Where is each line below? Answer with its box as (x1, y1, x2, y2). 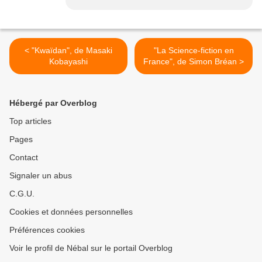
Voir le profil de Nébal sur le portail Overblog (9, 243, 173, 253)
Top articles (9, 116, 51, 126)
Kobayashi (49, 57, 88, 67)
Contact (9, 153, 38, 163)
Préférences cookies (9, 225, 85, 235)
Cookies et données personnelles (9, 207, 133, 217)
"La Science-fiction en (153, 46, 234, 56)
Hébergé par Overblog (9, 98, 97, 108)
